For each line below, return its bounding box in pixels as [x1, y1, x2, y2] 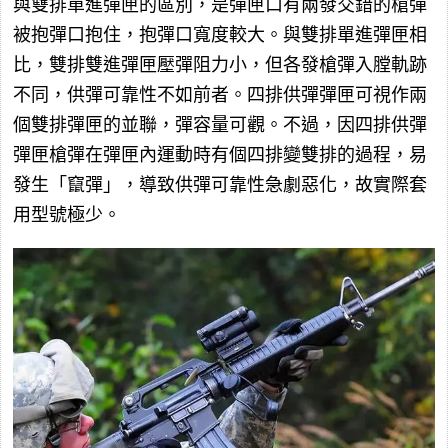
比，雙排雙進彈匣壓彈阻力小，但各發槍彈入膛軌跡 [13, 54, 427, 75]
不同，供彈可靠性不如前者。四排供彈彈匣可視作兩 [13, 84, 427, 105]
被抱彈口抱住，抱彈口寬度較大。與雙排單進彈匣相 [13, 24, 427, 45]
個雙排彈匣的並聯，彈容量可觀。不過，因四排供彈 [13, 114, 427, 135]
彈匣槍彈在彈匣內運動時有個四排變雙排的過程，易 [13, 144, 427, 165]
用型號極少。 [13, 204, 121, 225]
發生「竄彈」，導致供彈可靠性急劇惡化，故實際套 [13, 174, 427, 195]
